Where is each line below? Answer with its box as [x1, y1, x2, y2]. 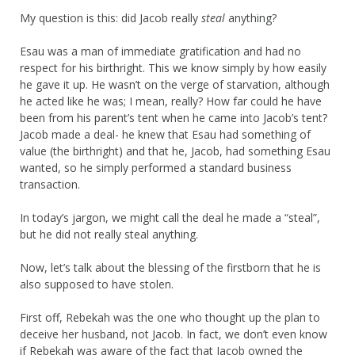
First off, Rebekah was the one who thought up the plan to [20, 309, 320, 325]
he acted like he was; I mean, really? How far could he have [20, 93, 322, 109]
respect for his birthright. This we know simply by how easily [20, 59, 326, 75]
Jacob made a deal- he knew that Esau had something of [20, 126, 311, 142]
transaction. [20, 176, 80, 192]
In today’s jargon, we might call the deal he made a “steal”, [20, 209, 320, 225]
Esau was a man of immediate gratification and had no [20, 43, 301, 59]
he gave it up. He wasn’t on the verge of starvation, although [20, 76, 330, 92]
